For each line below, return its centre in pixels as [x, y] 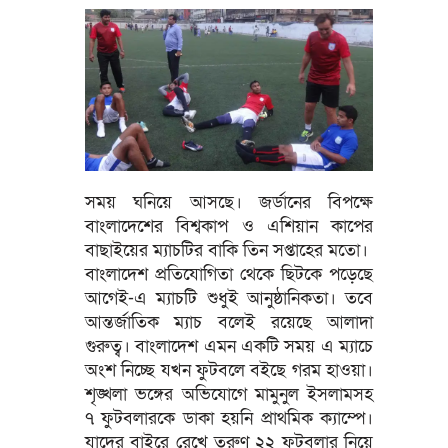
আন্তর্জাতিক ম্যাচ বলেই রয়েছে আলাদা [229, 322]
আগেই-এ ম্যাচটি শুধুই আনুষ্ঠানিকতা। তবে [229, 298]
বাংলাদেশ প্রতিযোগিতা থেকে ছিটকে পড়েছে [229, 274]
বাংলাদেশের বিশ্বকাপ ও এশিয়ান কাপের [229, 226]
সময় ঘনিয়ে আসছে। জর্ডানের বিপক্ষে [229, 202]
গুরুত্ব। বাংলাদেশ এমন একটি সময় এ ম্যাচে [229, 346]
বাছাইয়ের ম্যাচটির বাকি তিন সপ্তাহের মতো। [226, 250]
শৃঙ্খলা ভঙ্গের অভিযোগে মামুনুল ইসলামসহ [229, 394]
